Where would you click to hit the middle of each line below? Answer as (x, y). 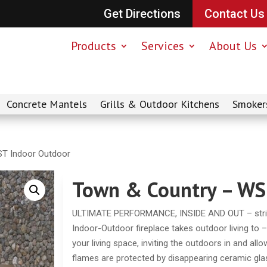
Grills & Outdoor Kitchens (160, 104)
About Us (233, 46)
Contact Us (234, 14)
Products (93, 46)
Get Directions (142, 14)
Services (162, 46)
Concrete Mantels (47, 104)
